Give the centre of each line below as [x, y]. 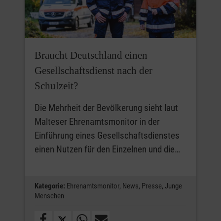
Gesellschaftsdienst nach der [93, 70]
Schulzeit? [56, 86]
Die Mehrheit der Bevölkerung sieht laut [106, 108]
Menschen [49, 196]
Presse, [153, 186]
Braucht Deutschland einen [91, 55]
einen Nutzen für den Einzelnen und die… [107, 149]
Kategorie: [50, 186]
